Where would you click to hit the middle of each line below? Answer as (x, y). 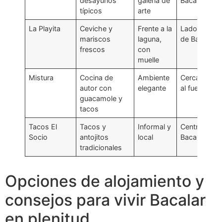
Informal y (155, 127)
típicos (91, 11)
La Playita (45, 29)
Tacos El (43, 127)
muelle (149, 60)
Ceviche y (96, 29)
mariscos (95, 39)
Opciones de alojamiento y (105, 181)
